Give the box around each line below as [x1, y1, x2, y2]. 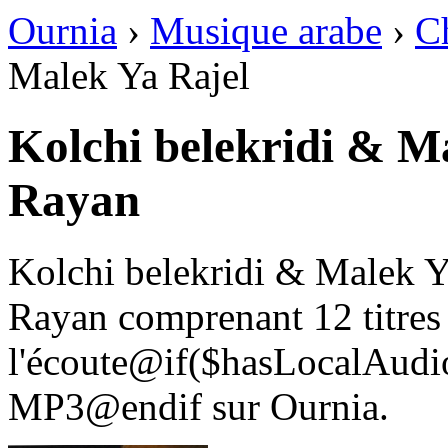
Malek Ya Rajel [8, 54, 250, 97]
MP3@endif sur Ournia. [8, 384, 389, 428]
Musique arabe [150, 9, 382, 52]
